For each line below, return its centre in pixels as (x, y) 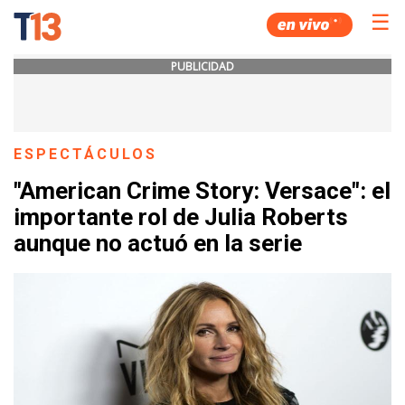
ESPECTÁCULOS (86, 154)
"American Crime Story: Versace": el (202, 191)
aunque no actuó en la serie (158, 244)
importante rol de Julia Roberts (181, 217)
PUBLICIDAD (202, 66)
